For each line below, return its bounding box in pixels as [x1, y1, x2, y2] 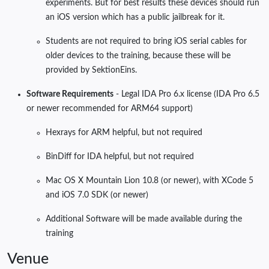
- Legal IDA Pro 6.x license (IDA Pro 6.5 [113, 90, 259, 99]
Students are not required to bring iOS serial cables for [46, 37, 247, 46]
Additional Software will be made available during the [46, 215, 242, 224]
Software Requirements [26, 90, 113, 99]
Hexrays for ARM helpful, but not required [46, 128, 202, 138]
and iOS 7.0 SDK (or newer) [46, 191, 148, 200]
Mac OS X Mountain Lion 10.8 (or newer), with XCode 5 [46, 177, 253, 186]
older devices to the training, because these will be [46, 52, 231, 61]
